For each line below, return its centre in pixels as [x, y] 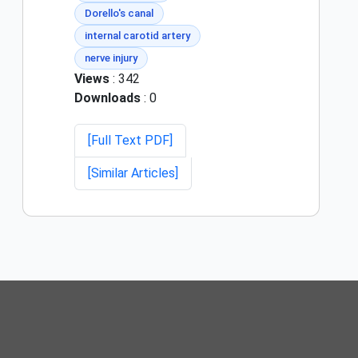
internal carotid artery [137, 36]
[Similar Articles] [133, 173]
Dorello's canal [119, 14]
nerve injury [111, 58]
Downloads [107, 98]
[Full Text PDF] [130, 141]
